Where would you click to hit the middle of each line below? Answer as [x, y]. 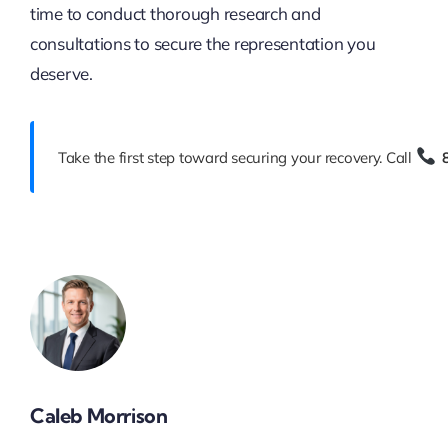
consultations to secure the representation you [202, 43]
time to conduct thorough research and [175, 13]
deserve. [61, 73]
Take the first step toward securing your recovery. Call [236, 157]
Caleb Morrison [98, 416]
